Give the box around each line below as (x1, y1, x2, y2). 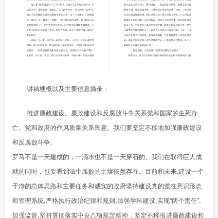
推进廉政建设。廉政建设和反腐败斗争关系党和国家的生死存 (27, 108, 198, 117)
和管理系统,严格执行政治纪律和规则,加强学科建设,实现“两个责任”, (12, 195, 201, 205)
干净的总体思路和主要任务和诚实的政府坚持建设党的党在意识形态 (12, 181, 202, 190)
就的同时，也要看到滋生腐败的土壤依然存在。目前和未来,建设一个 (12, 166, 204, 176)
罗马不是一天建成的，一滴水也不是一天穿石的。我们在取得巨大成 (12, 151, 202, 161)
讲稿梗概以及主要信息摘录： (27, 83, 109, 93)
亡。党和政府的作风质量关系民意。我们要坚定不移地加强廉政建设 (12, 122, 202, 132)
